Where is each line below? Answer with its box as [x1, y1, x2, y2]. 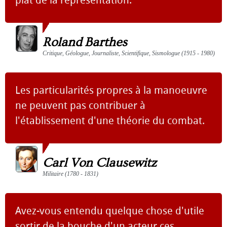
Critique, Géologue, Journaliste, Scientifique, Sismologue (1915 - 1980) [43, 50, 215, 57]
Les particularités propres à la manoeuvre [15, 84, 207, 96]
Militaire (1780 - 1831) [43, 170, 98, 177]
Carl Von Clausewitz [43, 156, 157, 170]
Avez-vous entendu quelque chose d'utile [15, 205, 204, 217]
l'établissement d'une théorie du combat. [15, 115, 205, 127]
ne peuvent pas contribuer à [15, 99, 145, 111]
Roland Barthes [43, 35, 127, 50]
